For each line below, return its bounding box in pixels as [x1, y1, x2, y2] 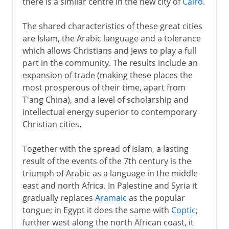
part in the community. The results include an [22, 57, 198, 68]
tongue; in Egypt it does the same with [22, 204, 171, 216]
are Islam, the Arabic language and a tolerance [22, 32, 201, 44]
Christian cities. [22, 118, 81, 130]
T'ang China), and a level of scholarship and [22, 94, 189, 105]
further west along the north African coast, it [22, 216, 194, 228]
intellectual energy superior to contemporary [22, 106, 197, 118]
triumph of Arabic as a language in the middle [22, 167, 198, 179]
